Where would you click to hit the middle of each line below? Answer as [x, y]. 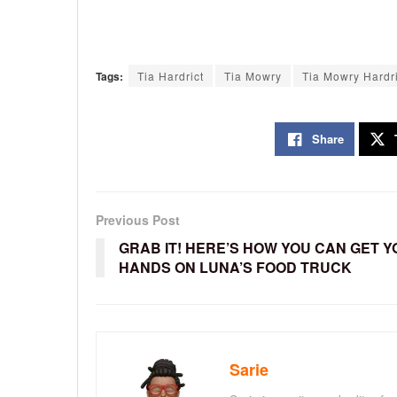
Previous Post [138, 220]
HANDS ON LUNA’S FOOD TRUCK [235, 268]
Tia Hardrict [171, 76]
